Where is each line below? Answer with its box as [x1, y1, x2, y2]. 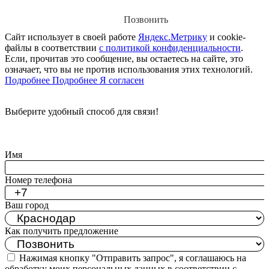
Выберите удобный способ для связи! [5, 106, 159, 117]
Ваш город [5, 200, 49, 211]
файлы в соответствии [5, 43, 99, 53]
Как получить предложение [5, 226, 118, 237]
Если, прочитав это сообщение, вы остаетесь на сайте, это [5, 53, 243, 64]
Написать [5, 128, 44, 139]
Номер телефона [5, 175, 72, 186]
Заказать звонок [5, 139, 70, 150]
